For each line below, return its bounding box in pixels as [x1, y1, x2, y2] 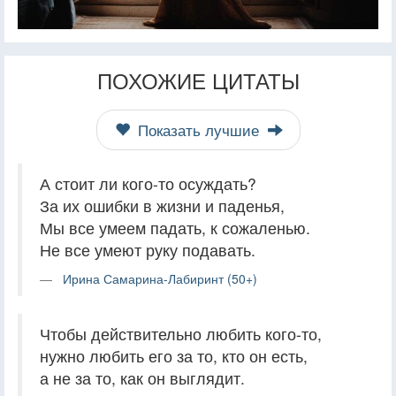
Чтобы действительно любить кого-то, [40, 323, 322, 346]
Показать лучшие [133, 119, 263, 141]
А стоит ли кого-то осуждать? [40, 172, 256, 195]
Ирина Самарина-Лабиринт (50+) [63, 270, 257, 288]
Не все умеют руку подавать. [40, 239, 255, 262]
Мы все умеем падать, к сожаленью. [40, 217, 310, 240]
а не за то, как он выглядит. [40, 367, 245, 390]
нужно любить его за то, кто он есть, [40, 345, 308, 368]
